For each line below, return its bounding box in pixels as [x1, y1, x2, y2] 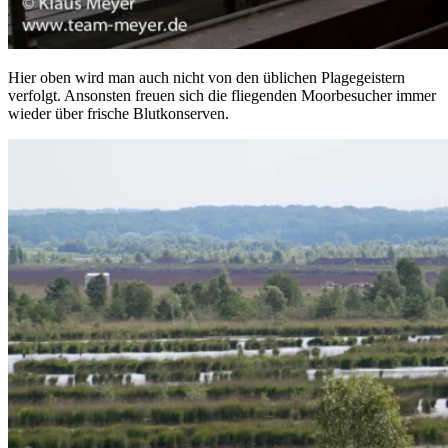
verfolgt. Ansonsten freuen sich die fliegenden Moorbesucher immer [8, 87, 436, 105]
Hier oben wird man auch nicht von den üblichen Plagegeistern [8, 69, 405, 87]
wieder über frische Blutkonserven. [8, 105, 229, 123]
